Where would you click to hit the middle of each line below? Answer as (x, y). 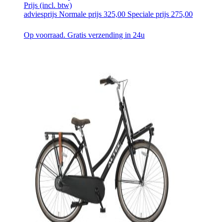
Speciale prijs (148, 14)
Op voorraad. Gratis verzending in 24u (84, 35)
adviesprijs (41, 14)
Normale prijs (80, 14)
